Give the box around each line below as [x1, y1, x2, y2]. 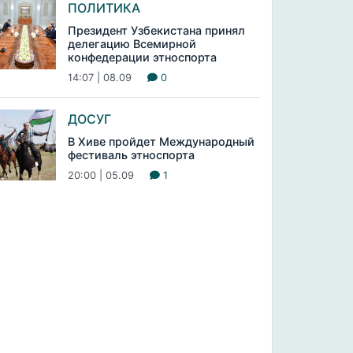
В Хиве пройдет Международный [67, 135, 255, 148]
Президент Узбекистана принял [67, 24, 245, 37]
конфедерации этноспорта [67, 50, 217, 64]
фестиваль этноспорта [67, 148, 195, 162]
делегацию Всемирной [67, 37, 196, 50]
